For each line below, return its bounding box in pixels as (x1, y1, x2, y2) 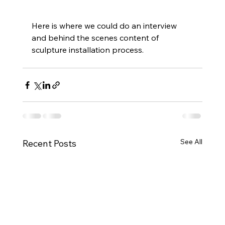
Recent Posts (22, 138, 76, 150)
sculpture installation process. (31, 45, 146, 55)
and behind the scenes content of (31, 33, 161, 43)
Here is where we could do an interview (31, 21, 179, 31)
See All (180, 137, 203, 147)
